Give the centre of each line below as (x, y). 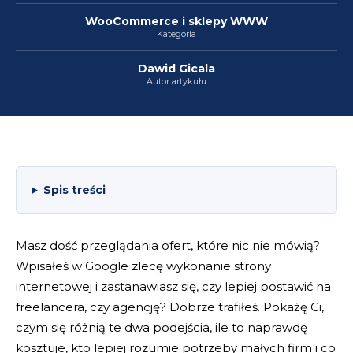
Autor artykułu (176, 82)
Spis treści (74, 190)
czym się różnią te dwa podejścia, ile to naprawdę (162, 328)
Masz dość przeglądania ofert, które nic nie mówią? (168, 246)
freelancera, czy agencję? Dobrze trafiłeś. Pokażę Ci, (170, 307)
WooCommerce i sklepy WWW (176, 22)
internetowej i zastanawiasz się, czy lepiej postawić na (173, 287)
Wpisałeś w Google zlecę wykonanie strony (143, 266)
